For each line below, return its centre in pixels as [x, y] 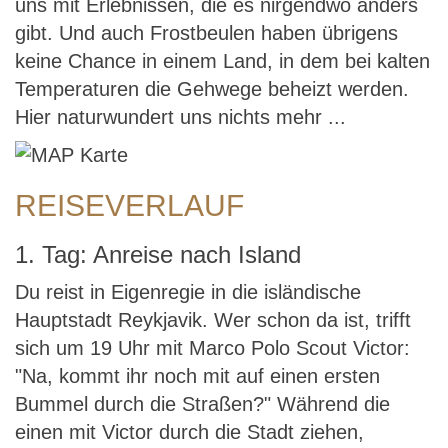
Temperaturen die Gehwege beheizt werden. [212, 89]
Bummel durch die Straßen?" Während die [202, 404]
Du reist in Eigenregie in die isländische [188, 292]
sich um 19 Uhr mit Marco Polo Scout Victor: [212, 348]
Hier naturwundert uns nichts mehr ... [180, 117]
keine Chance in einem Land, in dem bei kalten [222, 61]
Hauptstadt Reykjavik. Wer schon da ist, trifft [213, 320]
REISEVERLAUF [129, 205]
